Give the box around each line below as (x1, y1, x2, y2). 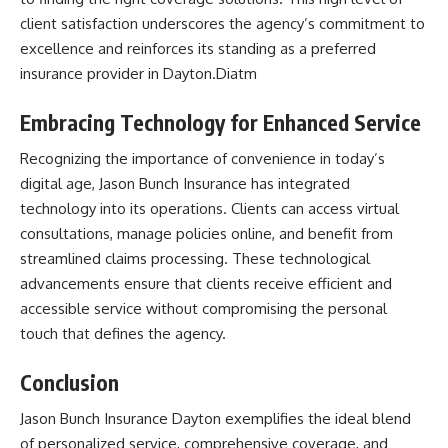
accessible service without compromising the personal (20, 299, 387, 319)
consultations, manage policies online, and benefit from (20, 224, 393, 244)
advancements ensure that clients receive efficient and (20, 274, 392, 294)
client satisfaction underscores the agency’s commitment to (20, 14, 425, 34)
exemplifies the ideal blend (221, 409, 411, 429)
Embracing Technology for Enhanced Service (20, 108, 421, 136)
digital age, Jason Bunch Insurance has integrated (20, 174, 350, 194)
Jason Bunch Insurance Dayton (20, 409, 221, 429)
